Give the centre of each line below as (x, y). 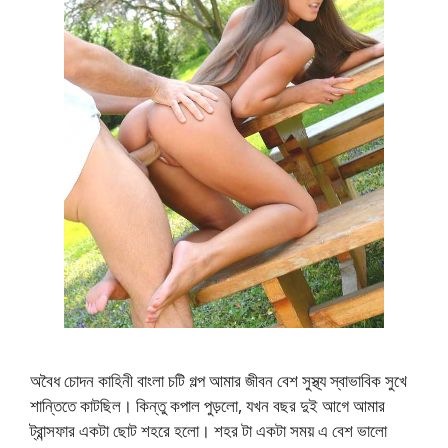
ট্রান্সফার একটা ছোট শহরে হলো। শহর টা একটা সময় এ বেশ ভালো (208, 430)
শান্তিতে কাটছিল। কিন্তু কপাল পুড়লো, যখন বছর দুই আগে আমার (207, 405)
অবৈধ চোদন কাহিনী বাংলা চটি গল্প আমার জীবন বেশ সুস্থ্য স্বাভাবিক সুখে (218, 380)
